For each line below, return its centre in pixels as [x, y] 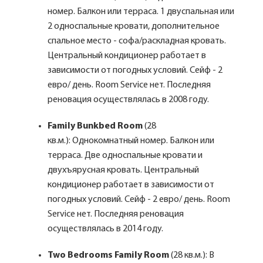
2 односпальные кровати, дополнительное [134, 26]
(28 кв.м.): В [192, 255]
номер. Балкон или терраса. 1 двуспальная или [141, 12]
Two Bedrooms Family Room [108, 255]
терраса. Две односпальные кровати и [125, 156]
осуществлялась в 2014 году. [105, 229]
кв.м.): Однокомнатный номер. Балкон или [131, 141]
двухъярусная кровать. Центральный [123, 170]
